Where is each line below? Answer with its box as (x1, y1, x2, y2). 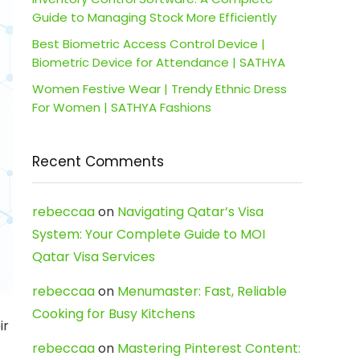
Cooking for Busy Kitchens (32, 305, 195, 323)
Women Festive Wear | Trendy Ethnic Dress (32, 80, 287, 97)
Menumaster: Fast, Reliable (117, 282, 287, 301)
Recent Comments (32, 152, 164, 171)
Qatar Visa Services (32, 247, 155, 266)
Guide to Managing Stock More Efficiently (32, 9, 276, 26)
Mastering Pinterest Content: (117, 339, 301, 358)
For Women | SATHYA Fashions (32, 99, 211, 116)
